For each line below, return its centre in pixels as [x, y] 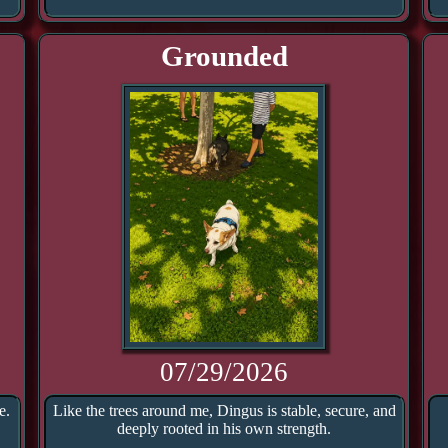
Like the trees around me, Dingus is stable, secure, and [224, 410]
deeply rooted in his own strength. [224, 428]
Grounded [224, 56]
